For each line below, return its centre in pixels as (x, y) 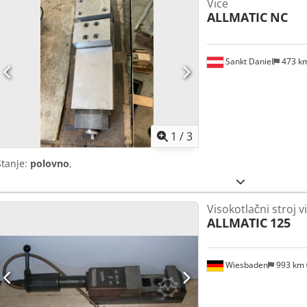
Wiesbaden (245, 265)
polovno (50, 164)
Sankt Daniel (248, 62)
